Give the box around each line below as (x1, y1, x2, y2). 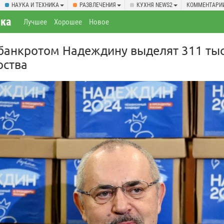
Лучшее (23, 17, 47, 26)
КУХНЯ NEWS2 (136, 1, 172, 8)
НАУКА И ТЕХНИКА (11, 1, 59, 8)
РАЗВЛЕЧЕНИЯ (79, 1, 116, 8)
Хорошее (54, 17, 82, 26)
